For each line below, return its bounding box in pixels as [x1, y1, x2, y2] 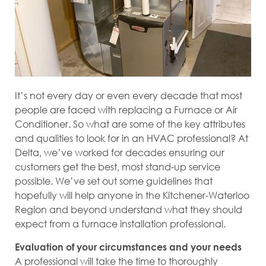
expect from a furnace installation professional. [15, 217, 226, 230]
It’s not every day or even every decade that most [15, 89, 242, 102]
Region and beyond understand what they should [15, 203, 242, 216]
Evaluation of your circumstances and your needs [15, 240, 242, 252]
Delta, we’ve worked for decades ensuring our [15, 146, 224, 159]
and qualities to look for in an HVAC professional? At [15, 132, 248, 145]
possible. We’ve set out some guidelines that [15, 175, 213, 188]
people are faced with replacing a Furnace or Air [15, 103, 237, 116]
